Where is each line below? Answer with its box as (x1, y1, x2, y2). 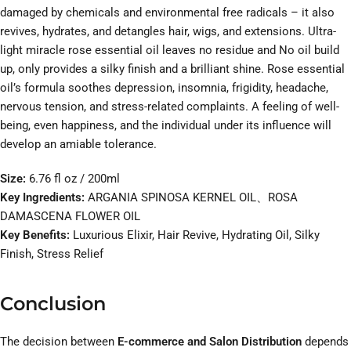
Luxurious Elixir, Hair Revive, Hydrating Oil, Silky (70, 228, 320, 243)
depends (302, 335, 349, 349)
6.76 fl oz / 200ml (29, 172, 120, 186)
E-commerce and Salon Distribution (118, 335, 302, 349)
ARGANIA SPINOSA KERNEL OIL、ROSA (88, 190, 298, 205)
